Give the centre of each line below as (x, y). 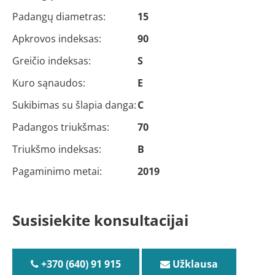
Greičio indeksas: (52, 61)
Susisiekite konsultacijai (100, 220)
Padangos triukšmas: (61, 127)
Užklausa (194, 264)
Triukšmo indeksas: (57, 149)
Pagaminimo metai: (57, 171)
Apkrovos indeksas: (57, 39)
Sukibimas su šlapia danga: (74, 105)
